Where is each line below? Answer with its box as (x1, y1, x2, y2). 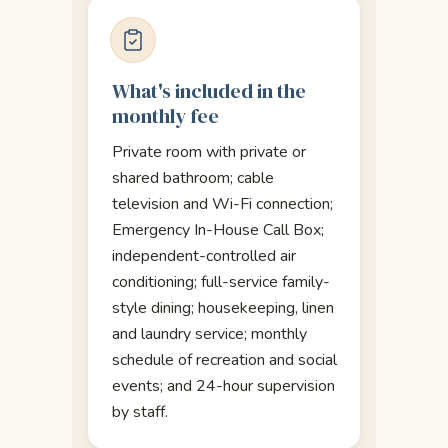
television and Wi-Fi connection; (112, 192, 333, 215)
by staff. (112, 400, 168, 423)
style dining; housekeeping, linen (112, 296, 334, 319)
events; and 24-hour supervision (112, 374, 335, 397)
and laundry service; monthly (112, 322, 307, 345)
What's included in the (112, 76, 306, 105)
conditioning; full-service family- (112, 270, 330, 293)
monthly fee (112, 101, 219, 130)
